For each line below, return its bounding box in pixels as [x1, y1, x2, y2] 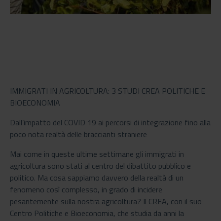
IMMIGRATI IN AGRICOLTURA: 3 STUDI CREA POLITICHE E [10, 84, 205, 97]
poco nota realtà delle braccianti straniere [10, 128, 147, 140]
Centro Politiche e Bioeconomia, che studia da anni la [10, 207, 184, 219]
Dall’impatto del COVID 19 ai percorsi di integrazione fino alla [10, 116, 211, 128]
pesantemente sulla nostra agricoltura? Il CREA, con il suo [10, 195, 202, 207]
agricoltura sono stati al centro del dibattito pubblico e [10, 159, 191, 172]
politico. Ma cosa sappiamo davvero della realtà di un [10, 171, 184, 184]
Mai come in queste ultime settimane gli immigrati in [10, 147, 184, 160]
